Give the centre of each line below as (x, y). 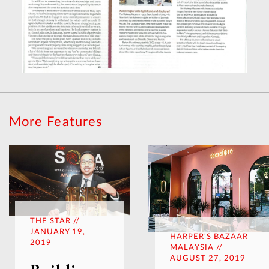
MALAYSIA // (197, 248)
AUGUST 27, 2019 (208, 259)
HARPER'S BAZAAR (209, 237)
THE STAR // (55, 221)
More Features (56, 122)
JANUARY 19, (58, 232)
